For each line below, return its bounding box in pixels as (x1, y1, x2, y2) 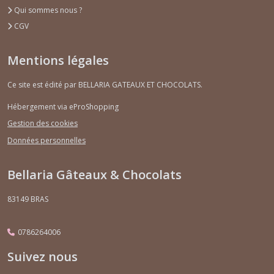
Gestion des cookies (7, 118, 78, 129)
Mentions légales (7, 51, 109, 68)
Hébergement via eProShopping (7, 101, 119, 112)
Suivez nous (7, 248, 78, 265)
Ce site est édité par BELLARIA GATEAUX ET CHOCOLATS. (7, 79, 202, 90)
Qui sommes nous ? (12, 4, 82, 15)
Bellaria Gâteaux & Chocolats (7, 166, 182, 183)
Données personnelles (7, 135, 86, 146)
